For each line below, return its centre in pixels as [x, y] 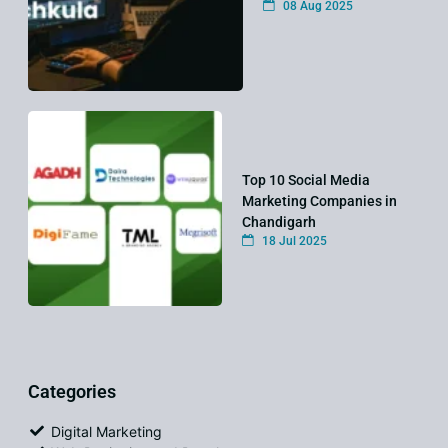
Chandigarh [279, 221]
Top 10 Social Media [306, 179]
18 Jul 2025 [293, 240]
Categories [72, 391]
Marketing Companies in [320, 200]
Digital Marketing [106, 431]
